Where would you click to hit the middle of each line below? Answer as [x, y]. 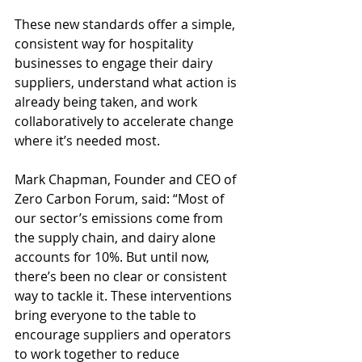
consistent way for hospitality [105, 44]
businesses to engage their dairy [115, 63]
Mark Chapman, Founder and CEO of [127, 180]
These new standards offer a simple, [126, 25]
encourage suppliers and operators [124, 335]
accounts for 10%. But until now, [114, 257]
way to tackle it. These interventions [125, 296]
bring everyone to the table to [107, 316]
